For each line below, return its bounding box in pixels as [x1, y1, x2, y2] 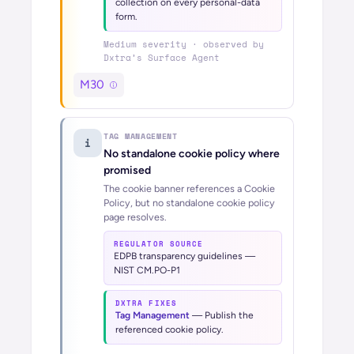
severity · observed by [137, 38, 264, 51]
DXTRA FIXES [115, 298, 177, 308]
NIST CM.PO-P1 [114, 265, 180, 276]
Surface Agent [148, 51, 220, 64]
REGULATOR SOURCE [114, 239, 204, 249]
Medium [104, 38, 137, 51]
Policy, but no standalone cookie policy [104, 197, 275, 209]
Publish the [205, 310, 254, 321]
